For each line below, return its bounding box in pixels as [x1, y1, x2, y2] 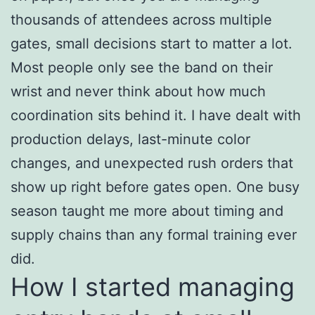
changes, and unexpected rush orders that [11, 154, 293, 172]
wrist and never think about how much [11, 82, 266, 100]
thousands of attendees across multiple [11, 11, 272, 28]
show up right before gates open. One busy [11, 178, 300, 195]
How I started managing [11, 271, 295, 302]
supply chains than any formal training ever [11, 226, 297, 243]
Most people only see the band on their [11, 58, 273, 76]
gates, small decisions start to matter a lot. [11, 34, 292, 52]
